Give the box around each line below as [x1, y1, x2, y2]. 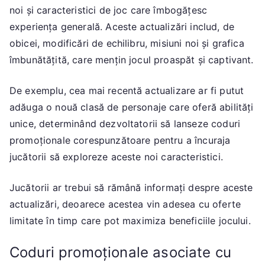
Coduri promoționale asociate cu [9, 243, 231, 261]
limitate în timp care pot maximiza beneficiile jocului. [9, 214, 251, 227]
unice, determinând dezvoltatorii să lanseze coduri [9, 117, 241, 130]
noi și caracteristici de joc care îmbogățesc [9, 4, 208, 16]
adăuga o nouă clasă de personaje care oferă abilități [9, 101, 254, 113]
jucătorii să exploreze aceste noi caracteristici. [9, 150, 223, 163]
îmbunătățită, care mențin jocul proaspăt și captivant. [9, 53, 254, 66]
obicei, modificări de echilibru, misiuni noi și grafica [9, 37, 244, 49]
